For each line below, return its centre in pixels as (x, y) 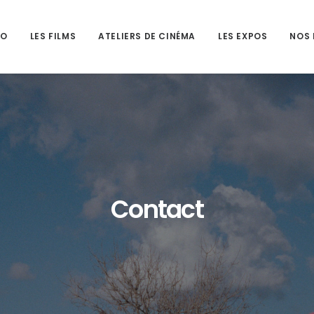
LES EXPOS (243, 36)
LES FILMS (53, 36)
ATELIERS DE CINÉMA (147, 36)
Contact (157, 209)
